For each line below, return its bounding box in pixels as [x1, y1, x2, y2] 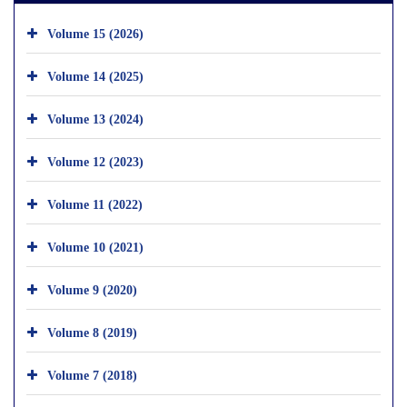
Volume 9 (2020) [47, 280, 137, 298]
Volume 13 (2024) [47, 109, 144, 127]
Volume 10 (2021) [47, 237, 144, 255]
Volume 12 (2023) [47, 152, 144, 170]
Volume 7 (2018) [47, 365, 137, 383]
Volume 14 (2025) [47, 66, 144, 84]
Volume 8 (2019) [47, 323, 137, 341]
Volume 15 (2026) [47, 24, 144, 42]
